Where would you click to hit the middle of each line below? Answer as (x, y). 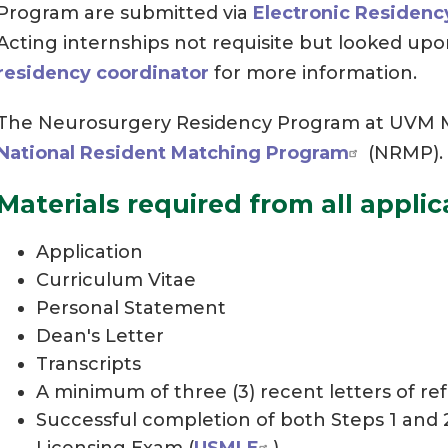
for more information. (313, 72)
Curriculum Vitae (116, 279)
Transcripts (88, 363)
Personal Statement (131, 307)
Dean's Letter (100, 335)
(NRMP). (403, 152)
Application (89, 251)
